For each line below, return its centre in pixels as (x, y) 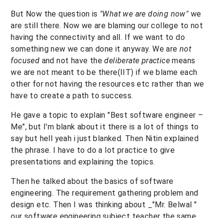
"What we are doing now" (144, 14)
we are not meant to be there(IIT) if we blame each (104, 72)
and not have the (72, 60)
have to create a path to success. (72, 95)
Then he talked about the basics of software (92, 181)
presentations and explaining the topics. (83, 162)
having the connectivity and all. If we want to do (98, 37)
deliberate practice (137, 60)
